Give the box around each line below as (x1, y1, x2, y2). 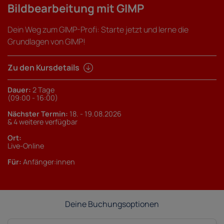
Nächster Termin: (7, 109, 68, 119)
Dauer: (7, 85, 31, 95)
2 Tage (31, 85, 54, 95)
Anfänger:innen (21, 157, 75, 167)
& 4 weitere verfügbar (7, 117, 77, 127)
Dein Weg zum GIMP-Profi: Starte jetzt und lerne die (7, 24, 188, 35)
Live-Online (7, 141, 44, 151)
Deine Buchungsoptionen (65, 198, 159, 210)
